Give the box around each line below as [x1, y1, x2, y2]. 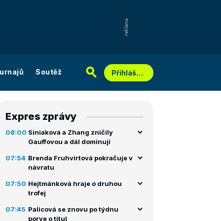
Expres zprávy [5, 110, 76, 122]
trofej [28, 189, 46, 197]
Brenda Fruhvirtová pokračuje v [28, 154, 133, 162]
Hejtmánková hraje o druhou [28, 180, 122, 187]
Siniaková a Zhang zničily [28, 128, 113, 136]
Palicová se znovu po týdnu [28, 205, 118, 213]
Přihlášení [136, 69, 143, 77]
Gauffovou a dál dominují [28, 138, 110, 146]
